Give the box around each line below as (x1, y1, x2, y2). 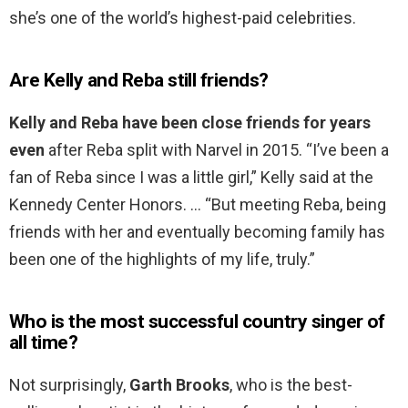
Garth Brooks (129, 375, 229, 395)
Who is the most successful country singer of (9, 311, 385, 333)
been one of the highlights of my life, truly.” (9, 250, 315, 270)
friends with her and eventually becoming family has (9, 222, 385, 242)
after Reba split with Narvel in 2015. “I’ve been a (45, 140, 389, 160)
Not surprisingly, (9, 375, 129, 395)
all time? (9, 331, 78, 354)
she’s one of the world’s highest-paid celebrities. (9, 8, 356, 28)
